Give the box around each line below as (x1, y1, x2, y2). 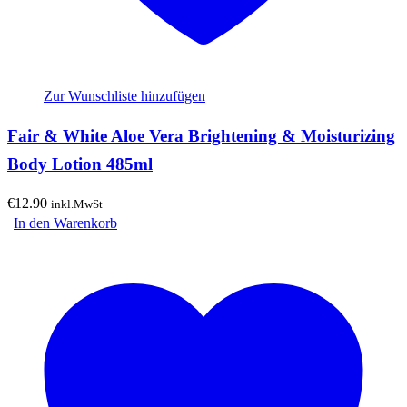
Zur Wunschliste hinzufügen (44, 88, 205, 104)
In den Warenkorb (14, 214, 117, 231)
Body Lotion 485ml (7, 154, 153, 174)
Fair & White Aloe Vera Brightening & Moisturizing (7, 125, 395, 145)
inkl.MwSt (51, 196, 103, 211)
